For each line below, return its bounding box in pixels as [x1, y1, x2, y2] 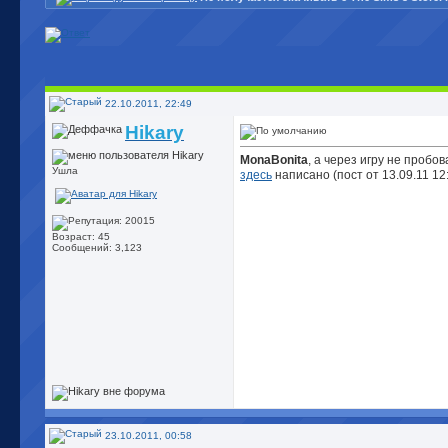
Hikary [125, 122, 184, 143]
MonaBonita [240, 153, 308, 167]
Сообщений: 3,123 [52, 242, 142, 254]
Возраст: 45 [52, 231, 110, 243]
